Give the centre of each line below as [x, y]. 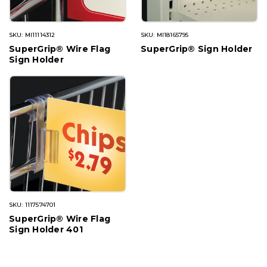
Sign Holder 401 [46, 230]
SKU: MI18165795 [165, 35]
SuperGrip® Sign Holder [197, 49]
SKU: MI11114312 [32, 35]
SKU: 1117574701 [32, 205]
